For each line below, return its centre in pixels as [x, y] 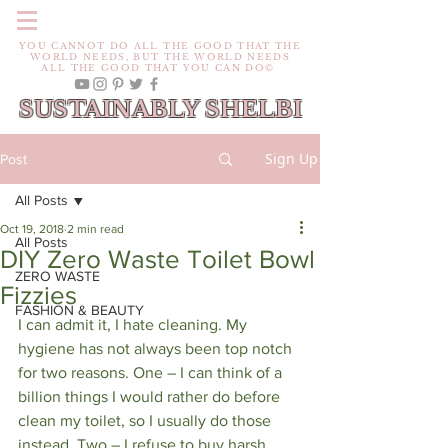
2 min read [95, 229]
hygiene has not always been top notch [157, 348]
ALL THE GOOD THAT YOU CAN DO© [160, 67]
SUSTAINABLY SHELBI [160, 109]
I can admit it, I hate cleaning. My [134, 324]
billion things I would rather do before [151, 396]
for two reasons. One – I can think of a [152, 372]
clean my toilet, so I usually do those [146, 420]
